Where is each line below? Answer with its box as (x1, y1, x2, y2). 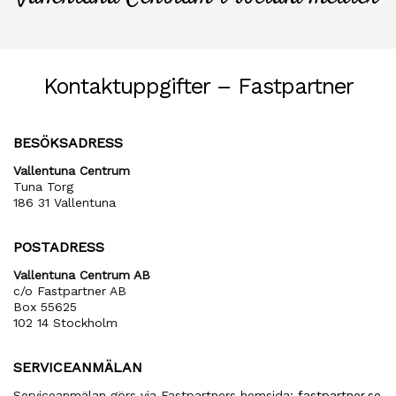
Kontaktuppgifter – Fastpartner (42, 73, 354, 99)
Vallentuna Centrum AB (13, 268, 150, 282)
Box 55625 (13, 300, 77, 314)
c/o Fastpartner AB (13, 284, 126, 298)
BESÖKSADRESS (13, 134, 123, 151)
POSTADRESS (13, 239, 104, 255)
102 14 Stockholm (13, 316, 118, 330)
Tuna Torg (13, 179, 73, 194)
